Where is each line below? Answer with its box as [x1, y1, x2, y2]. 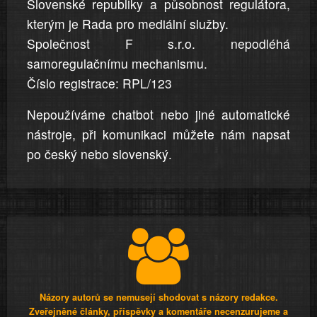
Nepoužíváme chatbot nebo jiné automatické [26, 105, 291, 124]
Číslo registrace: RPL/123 [26, 74, 172, 93]
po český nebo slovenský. [26, 145, 172, 163]
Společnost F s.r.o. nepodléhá [26, 35, 291, 53]
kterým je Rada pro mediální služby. [26, 15, 229, 33]
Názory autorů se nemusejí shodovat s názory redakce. [39, 291, 278, 304]
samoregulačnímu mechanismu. [26, 54, 207, 73]
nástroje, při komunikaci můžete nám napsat [26, 125, 291, 144]
